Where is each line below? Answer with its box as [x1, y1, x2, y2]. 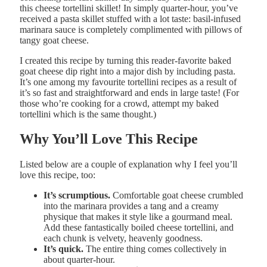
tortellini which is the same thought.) [20, 108, 156, 119]
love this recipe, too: [20, 170, 95, 181]
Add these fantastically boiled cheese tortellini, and [44, 222, 234, 233]
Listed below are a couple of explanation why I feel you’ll [20, 159, 237, 170]
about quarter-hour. [44, 254, 115, 265]
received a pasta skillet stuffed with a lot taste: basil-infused [20, 13, 241, 24]
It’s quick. [44, 244, 83, 254]
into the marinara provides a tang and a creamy [44, 201, 219, 212]
